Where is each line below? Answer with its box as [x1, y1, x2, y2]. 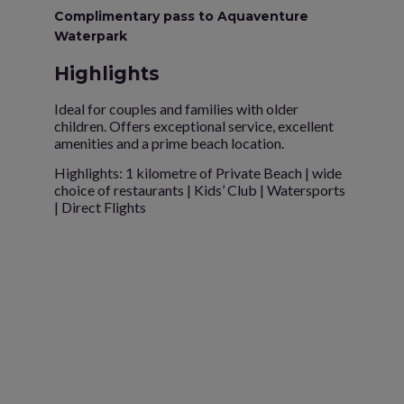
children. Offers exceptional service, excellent [54, 117, 334, 134]
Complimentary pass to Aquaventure [54, 8, 308, 24]
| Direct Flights [54, 198, 146, 216]
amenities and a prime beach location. [54, 134, 284, 151]
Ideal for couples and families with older [54, 100, 298, 117]
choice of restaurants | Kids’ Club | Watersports [54, 181, 345, 198]
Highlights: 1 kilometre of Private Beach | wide [54, 164, 342, 181]
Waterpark [54, 28, 127, 44]
